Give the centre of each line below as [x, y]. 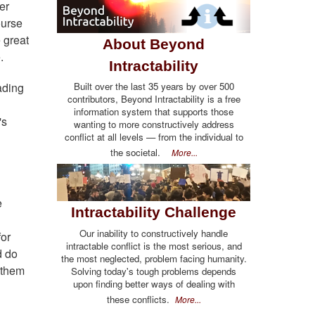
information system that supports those [154, 111]
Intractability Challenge [154, 212]
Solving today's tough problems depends [154, 271]
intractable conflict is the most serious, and [154, 245]
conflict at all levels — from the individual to [154, 136]
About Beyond [154, 44]
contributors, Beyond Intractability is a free [154, 98]
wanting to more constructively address [154, 124]
